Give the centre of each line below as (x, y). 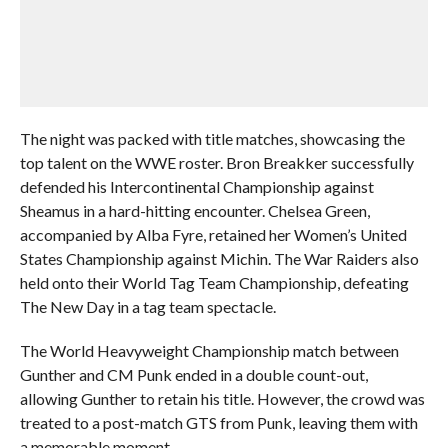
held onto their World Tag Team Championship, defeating (214, 282)
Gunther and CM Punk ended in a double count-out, (193, 374)
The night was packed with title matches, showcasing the (212, 138)
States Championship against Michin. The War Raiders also (219, 258)
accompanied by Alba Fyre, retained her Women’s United (213, 234)
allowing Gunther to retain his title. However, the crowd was (222, 398)
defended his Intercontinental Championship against (196, 186)
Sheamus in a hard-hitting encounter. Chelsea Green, (194, 210)
